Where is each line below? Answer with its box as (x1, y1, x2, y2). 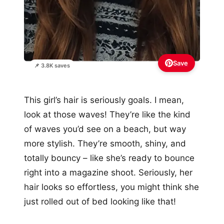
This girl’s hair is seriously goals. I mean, (24, 94, 184, 105)
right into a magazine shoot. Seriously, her (24, 167, 192, 177)
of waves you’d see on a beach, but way (24, 123, 186, 134)
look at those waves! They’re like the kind (24, 109, 190, 119)
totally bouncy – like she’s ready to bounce (24, 152, 194, 163)
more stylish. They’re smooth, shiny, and (24, 138, 186, 148)
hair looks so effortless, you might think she (24, 181, 199, 192)
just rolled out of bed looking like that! (24, 196, 176, 206)
